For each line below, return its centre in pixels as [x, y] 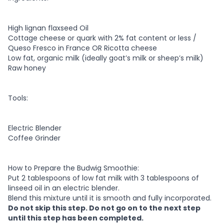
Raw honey [27, 68]
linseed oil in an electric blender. [65, 188]
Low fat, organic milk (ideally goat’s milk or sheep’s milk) [106, 58]
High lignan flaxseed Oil [48, 28]
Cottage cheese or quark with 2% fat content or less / [102, 38]
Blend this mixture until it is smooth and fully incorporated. [110, 198]
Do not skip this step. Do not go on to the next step [104, 208]
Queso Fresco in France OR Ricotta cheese [82, 48]
